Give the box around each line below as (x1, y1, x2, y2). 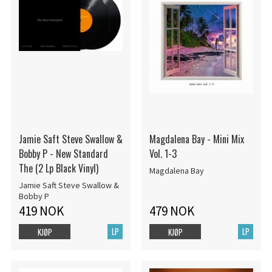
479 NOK (149, 202, 194, 219)
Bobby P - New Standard (18, 146, 108, 161)
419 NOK (18, 202, 64, 219)
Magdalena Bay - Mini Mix (149, 132, 244, 147)
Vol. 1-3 (149, 146, 177, 161)
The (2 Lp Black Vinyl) (18, 161, 98, 176)
